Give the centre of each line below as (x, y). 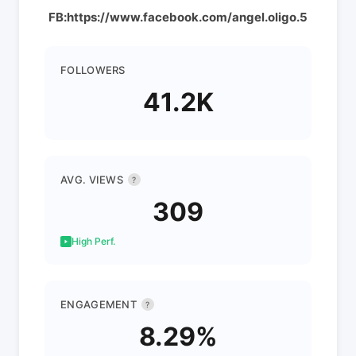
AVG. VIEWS (92, 180)
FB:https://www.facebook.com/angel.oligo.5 (178, 17)
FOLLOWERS (93, 70)
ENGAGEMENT (99, 304)
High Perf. (93, 241)
